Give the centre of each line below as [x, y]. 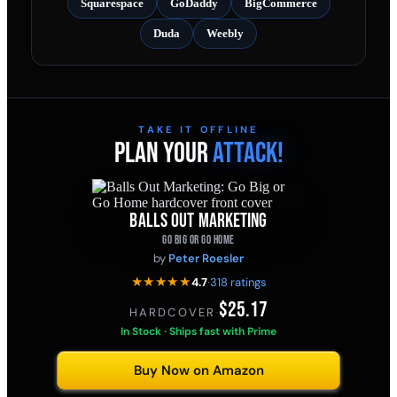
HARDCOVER [172, 313]
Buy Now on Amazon [198, 371]
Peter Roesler [206, 259]
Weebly [225, 34]
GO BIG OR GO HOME [198, 241]
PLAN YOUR [161, 154]
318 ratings [238, 282]
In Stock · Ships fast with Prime [198, 332]
